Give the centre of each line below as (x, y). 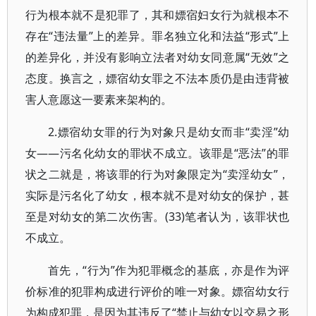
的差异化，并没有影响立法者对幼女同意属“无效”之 (158, 57)
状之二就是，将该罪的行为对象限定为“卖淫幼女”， (158, 174)
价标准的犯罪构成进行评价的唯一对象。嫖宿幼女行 (158, 291)
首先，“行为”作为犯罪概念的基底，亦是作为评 (169, 270)
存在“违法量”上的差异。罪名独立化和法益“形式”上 (158, 36)
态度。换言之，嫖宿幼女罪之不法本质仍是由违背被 (158, 78)
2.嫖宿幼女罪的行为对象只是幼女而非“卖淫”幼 (169, 132)
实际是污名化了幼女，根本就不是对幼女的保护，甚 (158, 195)
